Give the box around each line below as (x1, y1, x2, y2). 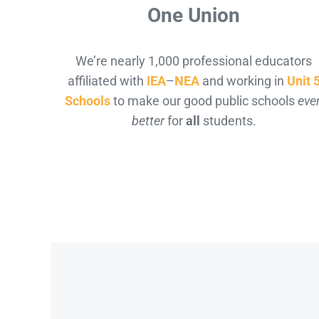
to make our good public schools (110, 93, 298, 109)
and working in (199, 73, 287, 89)
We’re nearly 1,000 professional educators (75, 53, 313, 69)
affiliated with (67, 73, 147, 89)
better (131, 113, 164, 129)
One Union (147, 3, 241, 27)
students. (199, 113, 256, 129)
